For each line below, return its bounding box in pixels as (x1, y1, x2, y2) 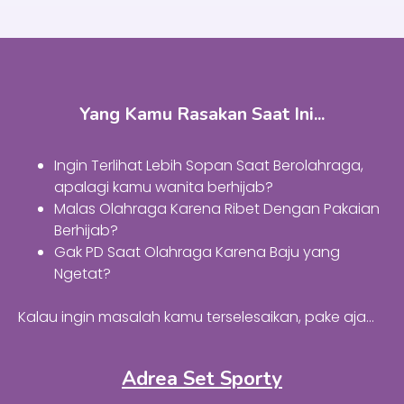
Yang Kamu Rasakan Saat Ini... (79, 102, 325, 126)
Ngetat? (54, 263, 111, 284)
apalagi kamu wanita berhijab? (54, 177, 273, 197)
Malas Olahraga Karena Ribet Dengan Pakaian (54, 198, 380, 219)
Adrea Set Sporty (122, 365, 282, 392)
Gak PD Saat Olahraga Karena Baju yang (54, 242, 340, 262)
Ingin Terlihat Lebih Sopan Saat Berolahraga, (54, 155, 363, 176)
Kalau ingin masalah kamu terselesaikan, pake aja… (18, 307, 374, 327)
